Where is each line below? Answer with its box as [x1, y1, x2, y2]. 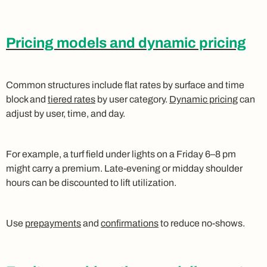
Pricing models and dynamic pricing [6, 35, 246, 51]
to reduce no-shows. [159, 218, 245, 228]
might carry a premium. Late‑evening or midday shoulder [6, 163, 243, 173]
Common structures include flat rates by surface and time [6, 79, 244, 90]
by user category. [95, 94, 169, 104]
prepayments [25, 218, 81, 228]
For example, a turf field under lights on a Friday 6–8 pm [6, 148, 236, 159]
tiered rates [48, 94, 95, 104]
